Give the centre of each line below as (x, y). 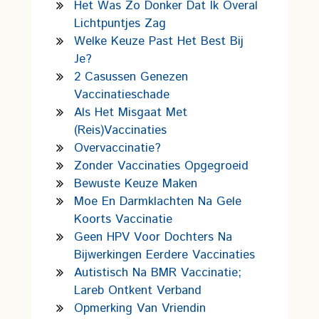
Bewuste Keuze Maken (136, 184)
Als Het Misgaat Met (131, 113)
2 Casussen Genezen (131, 77)
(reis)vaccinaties (120, 130)
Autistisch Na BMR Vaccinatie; (158, 273)
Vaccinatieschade (122, 95)
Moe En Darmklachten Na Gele (158, 202)
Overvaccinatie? (117, 148)
